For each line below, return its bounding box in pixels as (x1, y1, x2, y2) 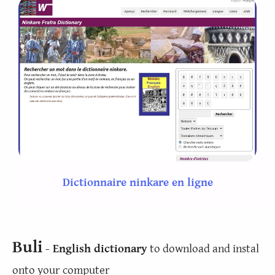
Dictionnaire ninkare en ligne (62, 176, 213, 190)
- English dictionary (42, 241, 147, 255)
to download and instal (147, 241, 259, 255)
